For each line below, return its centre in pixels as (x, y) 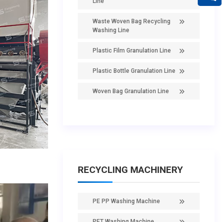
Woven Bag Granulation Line (131, 91)
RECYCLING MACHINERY (130, 170)
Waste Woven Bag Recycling (132, 21)
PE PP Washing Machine (126, 201)
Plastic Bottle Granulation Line (134, 71)
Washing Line (111, 30)
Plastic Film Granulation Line (132, 51)
